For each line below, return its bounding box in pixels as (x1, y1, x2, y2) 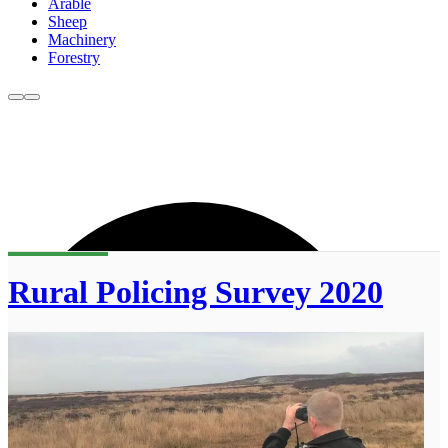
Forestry (48, 49, 100, 67)
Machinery (48, 31, 116, 49)
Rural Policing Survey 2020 (8, 273, 383, 310)
